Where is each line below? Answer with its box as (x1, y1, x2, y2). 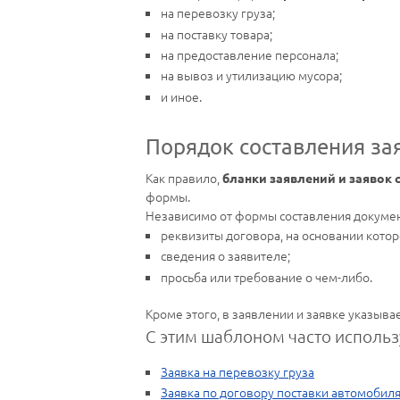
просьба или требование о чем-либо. (161, 267, 372, 286)
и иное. (161, 87, 202, 105)
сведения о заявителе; (161, 246, 290, 265)
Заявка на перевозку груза (161, 362, 314, 380)
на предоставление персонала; (161, 45, 338, 63)
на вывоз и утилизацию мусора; (161, 66, 342, 85)
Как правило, (146, 168, 222, 187)
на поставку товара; (161, 24, 272, 43)
